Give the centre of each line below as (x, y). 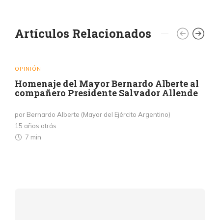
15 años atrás (36, 125)
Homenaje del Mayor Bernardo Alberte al (107, 83)
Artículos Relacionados (83, 33)
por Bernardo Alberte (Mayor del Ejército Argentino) (93, 114)
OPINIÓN (28, 69)
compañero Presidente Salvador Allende (106, 93)
